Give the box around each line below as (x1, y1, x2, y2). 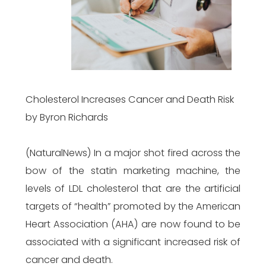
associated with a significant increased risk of (25, 235, 241, 249)
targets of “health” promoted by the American (25, 199, 241, 213)
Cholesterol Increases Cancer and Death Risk (25, 93, 234, 106)
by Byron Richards (25, 110, 108, 124)
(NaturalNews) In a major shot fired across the (25, 146, 241, 160)
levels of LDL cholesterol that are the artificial (25, 182, 241, 195)
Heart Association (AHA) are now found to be (25, 217, 241, 231)
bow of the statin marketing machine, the (25, 164, 241, 178)
